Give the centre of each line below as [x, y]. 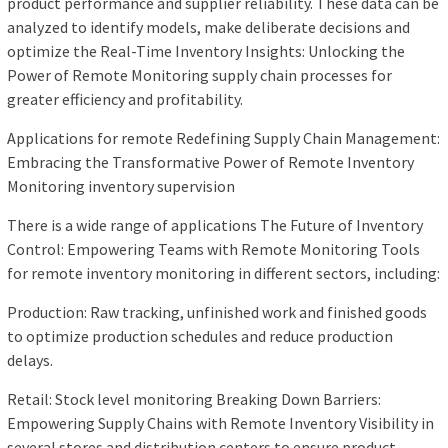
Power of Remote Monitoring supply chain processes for [199, 75]
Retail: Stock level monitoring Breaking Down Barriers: [194, 399]
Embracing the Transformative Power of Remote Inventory [210, 162]
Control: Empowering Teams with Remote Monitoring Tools [213, 249]
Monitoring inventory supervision [121, 186]
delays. [30, 360]
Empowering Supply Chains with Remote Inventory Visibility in [220, 423]
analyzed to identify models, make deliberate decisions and [208, 27]
